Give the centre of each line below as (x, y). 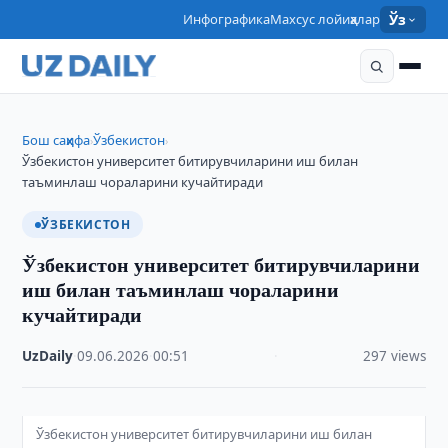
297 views (394, 356)
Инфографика (227, 19)
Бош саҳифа (56, 140)
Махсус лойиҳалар (325, 19)
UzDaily (48, 356)
